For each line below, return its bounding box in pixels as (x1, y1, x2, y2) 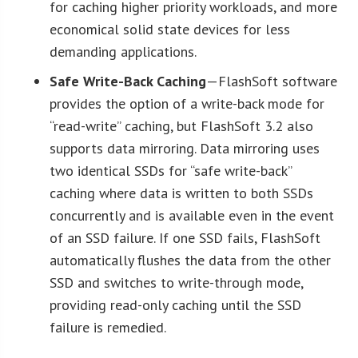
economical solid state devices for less (50, 19, 291, 38)
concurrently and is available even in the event (50, 205, 335, 225)
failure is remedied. (50, 317, 167, 336)
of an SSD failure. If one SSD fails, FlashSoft (50, 228, 321, 247)
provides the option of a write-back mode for (50, 93, 325, 113)
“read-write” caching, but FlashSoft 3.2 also (50, 116, 314, 135)
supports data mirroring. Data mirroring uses (50, 138, 320, 157)
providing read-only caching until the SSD (50, 295, 302, 314)
